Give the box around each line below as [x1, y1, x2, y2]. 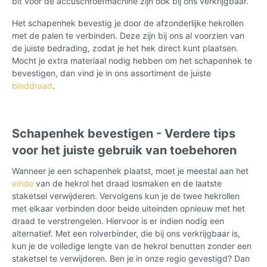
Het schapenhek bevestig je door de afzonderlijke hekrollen [12, 17, 244, 28]
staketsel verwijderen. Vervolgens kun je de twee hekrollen [12, 190, 240, 201]
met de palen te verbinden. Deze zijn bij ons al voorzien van [12, 30, 244, 41]
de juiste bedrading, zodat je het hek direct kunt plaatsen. [12, 42, 238, 53]
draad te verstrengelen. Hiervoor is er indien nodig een [12, 215, 224, 226]
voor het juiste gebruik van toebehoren [12, 142, 237, 157]
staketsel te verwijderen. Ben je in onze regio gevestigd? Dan [12, 253, 250, 263]
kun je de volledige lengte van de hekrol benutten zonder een [12, 240, 252, 251]
